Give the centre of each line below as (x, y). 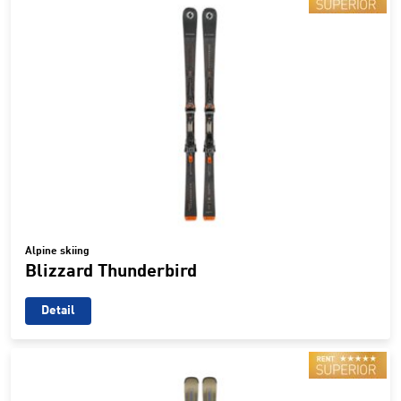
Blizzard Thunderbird (111, 273)
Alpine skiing (57, 252)
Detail (58, 311)
